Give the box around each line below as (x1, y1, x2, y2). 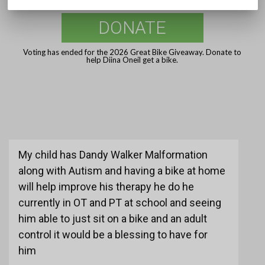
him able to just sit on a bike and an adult (18, 212, 207, 225)
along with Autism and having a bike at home (18, 164, 225, 177)
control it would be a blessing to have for (18, 228, 208, 241)
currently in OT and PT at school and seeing (18, 196, 221, 209)
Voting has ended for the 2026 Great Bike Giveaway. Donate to (23, 47, 242, 57)
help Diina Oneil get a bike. (86, 55, 179, 65)
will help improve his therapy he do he (18, 180, 194, 193)
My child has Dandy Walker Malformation (18, 148, 208, 161)
